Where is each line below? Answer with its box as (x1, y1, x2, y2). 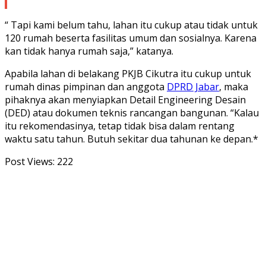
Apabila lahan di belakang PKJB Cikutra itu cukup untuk (5, 66, 251, 80)
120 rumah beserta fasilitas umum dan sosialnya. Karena (5, 31, 256, 45)
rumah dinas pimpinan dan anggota (5, 80, 167, 93)
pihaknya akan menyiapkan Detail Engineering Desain (5, 93, 246, 106)
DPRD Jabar (167, 80, 219, 93)
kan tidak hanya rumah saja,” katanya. (5, 44, 173, 58)
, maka (219, 80, 248, 93)
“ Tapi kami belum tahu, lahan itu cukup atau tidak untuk (5, 18, 258, 31)
